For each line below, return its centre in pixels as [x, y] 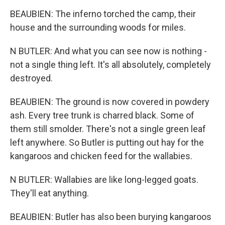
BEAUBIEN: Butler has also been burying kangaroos [111, 217]
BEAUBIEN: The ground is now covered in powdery [110, 102]
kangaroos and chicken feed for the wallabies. [101, 156]
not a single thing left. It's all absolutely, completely [110, 65]
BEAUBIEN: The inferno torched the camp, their [103, 14]
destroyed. [31, 78]
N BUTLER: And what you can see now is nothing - [108, 51]
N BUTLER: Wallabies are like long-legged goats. [104, 180]
